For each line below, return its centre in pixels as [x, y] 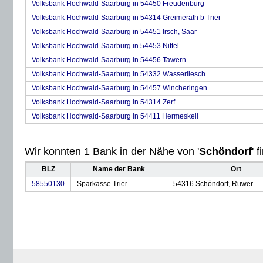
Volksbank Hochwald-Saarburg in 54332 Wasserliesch [119, 74]
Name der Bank [119, 169]
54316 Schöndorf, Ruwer [213, 184]
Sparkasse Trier [102, 184]
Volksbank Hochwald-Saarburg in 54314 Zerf [103, 102]
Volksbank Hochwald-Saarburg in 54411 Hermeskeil [115, 116]
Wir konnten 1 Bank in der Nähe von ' [112, 151]
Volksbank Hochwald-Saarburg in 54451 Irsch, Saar [114, 32]
